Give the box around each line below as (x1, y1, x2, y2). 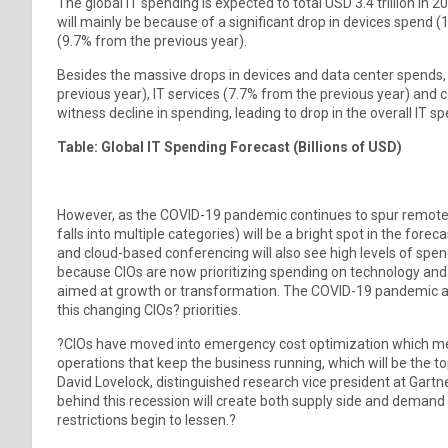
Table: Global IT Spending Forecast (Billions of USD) (57, 138, 402, 155)
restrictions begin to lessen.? (57, 411, 236, 428)
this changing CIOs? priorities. (57, 301, 241, 318)
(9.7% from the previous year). (57, 32, 247, 49)
